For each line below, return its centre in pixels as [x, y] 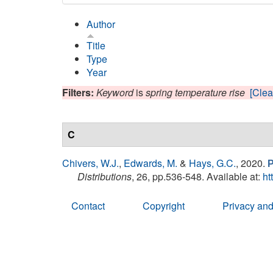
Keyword [115, 92]
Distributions [105, 176]
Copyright [164, 206]
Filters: [79, 92]
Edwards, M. [151, 163]
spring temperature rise [195, 92]
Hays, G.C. [212, 163]
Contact [88, 206]
